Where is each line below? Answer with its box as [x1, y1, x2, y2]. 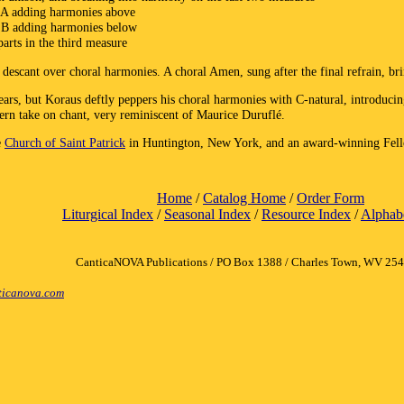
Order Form [297, 190, 364, 206]
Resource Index [262, 207, 351, 222]
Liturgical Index [62, 207, 153, 222]
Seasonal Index [164, 207, 251, 222]
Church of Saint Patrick [5, 135, 125, 151]
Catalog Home [203, 190, 286, 206]
